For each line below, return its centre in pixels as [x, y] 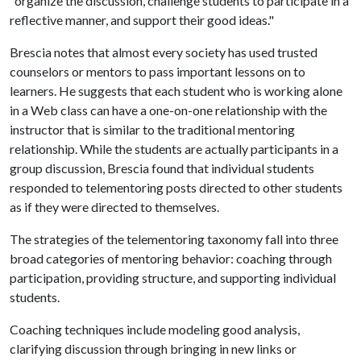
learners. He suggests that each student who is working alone [176, 91]
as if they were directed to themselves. [114, 207]
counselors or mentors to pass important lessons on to [158, 71]
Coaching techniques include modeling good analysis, [155, 329]
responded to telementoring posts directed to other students [176, 187]
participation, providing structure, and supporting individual [173, 278]
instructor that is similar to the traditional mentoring [152, 129]
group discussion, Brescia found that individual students [162, 168]
